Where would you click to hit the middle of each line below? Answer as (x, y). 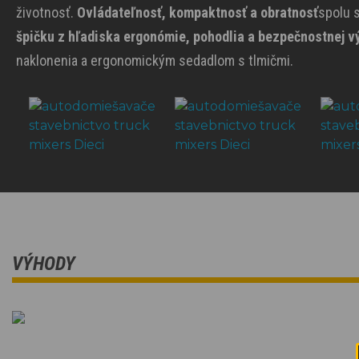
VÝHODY (44, 264)
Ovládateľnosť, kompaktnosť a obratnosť (198, 12)
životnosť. (46, 12)
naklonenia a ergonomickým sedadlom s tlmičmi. (155, 61)
